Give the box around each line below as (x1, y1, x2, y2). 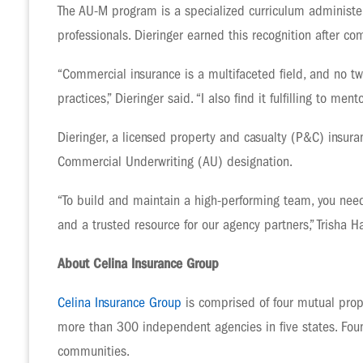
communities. (58, 342, 130, 360)
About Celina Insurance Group (58, 254, 219, 272)
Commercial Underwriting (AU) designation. (58, 152, 293, 170)
